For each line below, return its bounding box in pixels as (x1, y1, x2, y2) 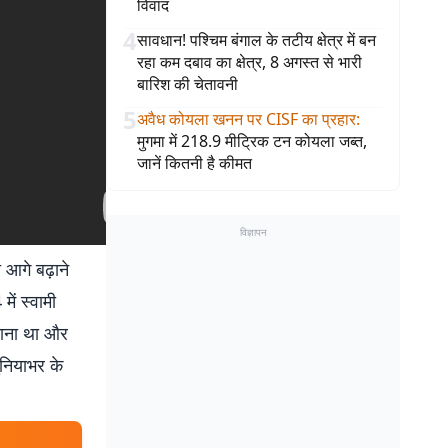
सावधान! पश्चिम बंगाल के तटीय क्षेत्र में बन (137, 29, 376, 51)
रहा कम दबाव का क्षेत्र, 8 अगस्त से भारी (137, 51, 362, 73)
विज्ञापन (239, 225, 267, 239)
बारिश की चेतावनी (137, 73, 238, 95)
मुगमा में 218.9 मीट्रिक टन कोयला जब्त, (137, 130, 367, 152)
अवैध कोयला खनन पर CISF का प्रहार (137, 108, 356, 130)
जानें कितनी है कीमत (137, 152, 252, 174)
